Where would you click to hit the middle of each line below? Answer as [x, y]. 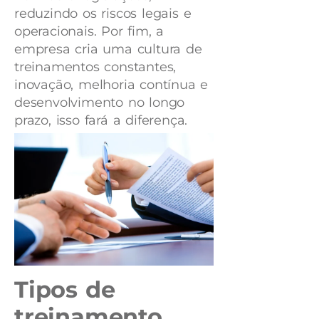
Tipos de [65, 290]
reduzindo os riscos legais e [103, 13]
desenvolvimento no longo [100, 102]
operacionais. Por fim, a [89, 31]
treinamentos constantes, [95, 67]
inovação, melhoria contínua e [111, 84]
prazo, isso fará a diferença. [101, 120]
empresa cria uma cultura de [108, 49]
